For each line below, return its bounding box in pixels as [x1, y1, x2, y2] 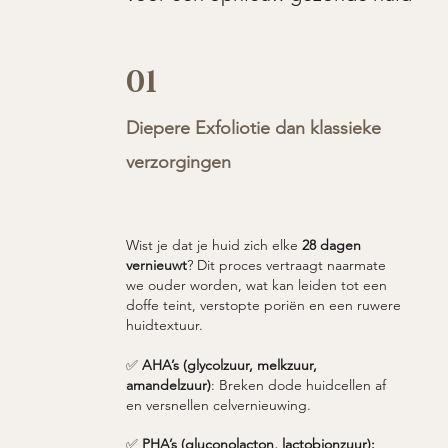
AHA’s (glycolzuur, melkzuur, [141, 355, 317, 374]
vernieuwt [125, 255, 187, 274]
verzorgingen [125, 150, 236, 173]
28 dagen [301, 235, 361, 254]
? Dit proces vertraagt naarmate [186, 255, 386, 274]
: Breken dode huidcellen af [210, 375, 386, 394]
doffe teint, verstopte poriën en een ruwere [125, 295, 401, 314]
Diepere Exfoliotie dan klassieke [125, 116, 381, 139]
